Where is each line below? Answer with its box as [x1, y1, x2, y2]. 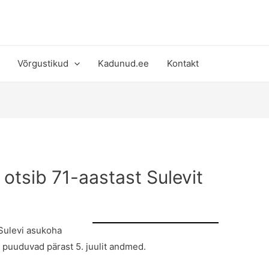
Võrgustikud [17, 58, 68, 69]
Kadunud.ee [98, 58, 149, 69]
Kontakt [167, 58, 199, 69]
